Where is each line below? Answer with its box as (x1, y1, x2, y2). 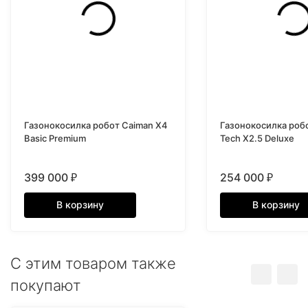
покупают (10, 276, 81, 294)
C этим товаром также (10, 254, 176, 272)
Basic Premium (24, 133, 86, 144)
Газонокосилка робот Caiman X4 (24, 120, 168, 131)
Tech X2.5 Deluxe (220, 133, 294, 144)
